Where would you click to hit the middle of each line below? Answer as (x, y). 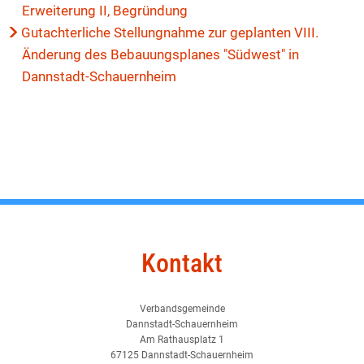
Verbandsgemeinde (182, 308)
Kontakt (182, 263)
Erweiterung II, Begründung (105, 10)
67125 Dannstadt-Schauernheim (182, 355)
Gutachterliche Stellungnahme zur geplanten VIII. (170, 32)
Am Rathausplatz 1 (182, 339)
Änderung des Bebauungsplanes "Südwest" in (161, 54)
